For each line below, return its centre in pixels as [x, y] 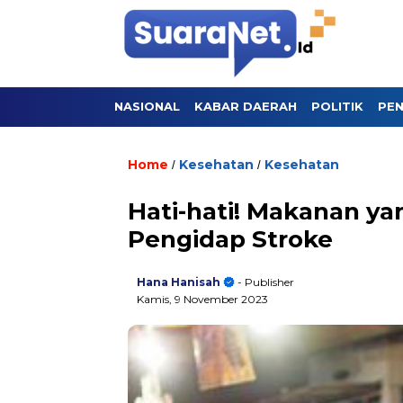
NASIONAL [147, 106]
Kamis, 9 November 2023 [202, 299]
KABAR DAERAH [246, 106]
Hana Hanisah [179, 282]
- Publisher [264, 282]
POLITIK [337, 106]
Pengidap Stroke [230, 239]
